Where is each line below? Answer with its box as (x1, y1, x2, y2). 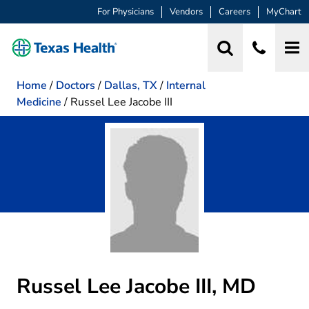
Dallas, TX (104, 77, 157, 93)
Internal (166, 77, 206, 93)
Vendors (170, 6, 203, 19)
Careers (219, 6, 250, 19)
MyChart (266, 6, 301, 19)
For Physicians (97, 6, 154, 19)
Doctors (56, 77, 95, 93)
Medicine (17, 94, 61, 110)
